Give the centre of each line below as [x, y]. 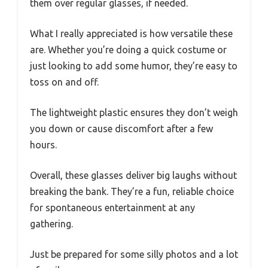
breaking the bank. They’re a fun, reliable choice [132, 191]
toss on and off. [64, 82]
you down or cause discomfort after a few [121, 128]
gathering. [51, 223]
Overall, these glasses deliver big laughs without [133, 175]
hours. [43, 144]
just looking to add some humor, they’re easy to [134, 66]
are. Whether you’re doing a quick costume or [128, 49]
